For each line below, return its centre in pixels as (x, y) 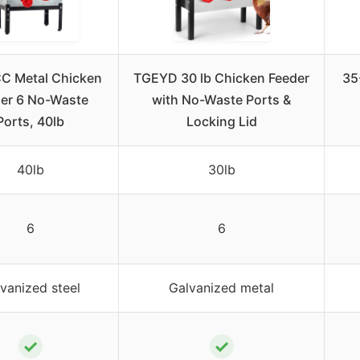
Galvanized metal (221, 287)
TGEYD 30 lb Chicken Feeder (221, 78)
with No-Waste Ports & (221, 99)
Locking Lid (221, 121)
